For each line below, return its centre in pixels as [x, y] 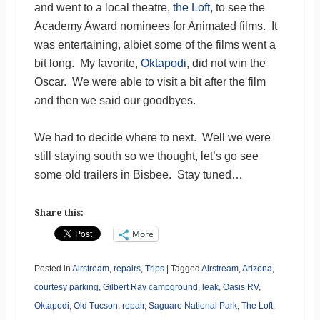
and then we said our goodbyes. [115, 101]
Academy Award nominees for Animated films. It [155, 26]
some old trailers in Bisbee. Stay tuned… [138, 175]
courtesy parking [66, 287]
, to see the [237, 8]
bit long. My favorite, [87, 64]
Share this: [59, 213]
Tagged [185, 269]
